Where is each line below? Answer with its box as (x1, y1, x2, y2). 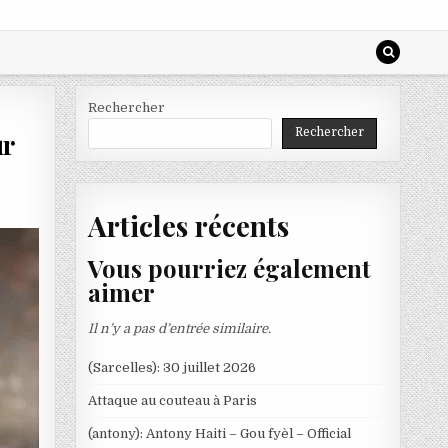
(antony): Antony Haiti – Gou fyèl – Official (87, 425, 351, 441)
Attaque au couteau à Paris (87, 392, 257, 408)
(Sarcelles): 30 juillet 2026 (87, 359, 256, 375)
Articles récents (87, 206, 289, 244)
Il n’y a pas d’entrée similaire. (87, 320, 271, 336)
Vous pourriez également (87, 252, 371, 285)
